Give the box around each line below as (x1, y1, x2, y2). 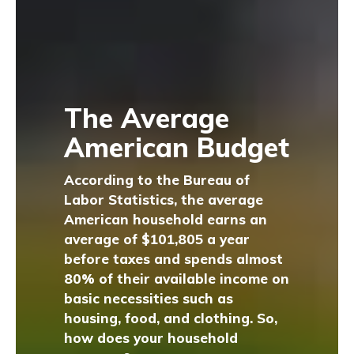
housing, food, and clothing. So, (64, 310, 278, 326)
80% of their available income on (64, 270, 290, 287)
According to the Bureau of (64, 171, 250, 188)
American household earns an (64, 211, 268, 228)
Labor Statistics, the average (64, 191, 264, 208)
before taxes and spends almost (64, 250, 284, 267)
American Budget (64, 130, 290, 164)
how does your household (64, 330, 239, 346)
